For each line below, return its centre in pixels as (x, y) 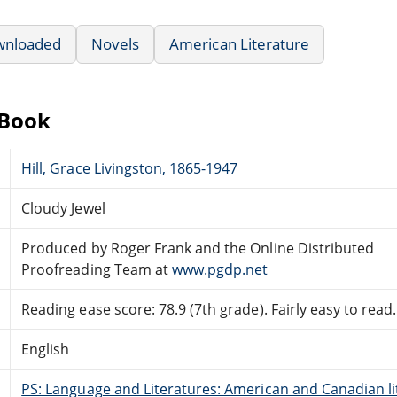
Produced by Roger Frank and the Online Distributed (198, 248)
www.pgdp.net (220, 269)
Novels (116, 43)
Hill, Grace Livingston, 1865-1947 (130, 168)
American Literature (240, 43)
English (46, 349)
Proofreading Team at (97, 269)
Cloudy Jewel (63, 208)
